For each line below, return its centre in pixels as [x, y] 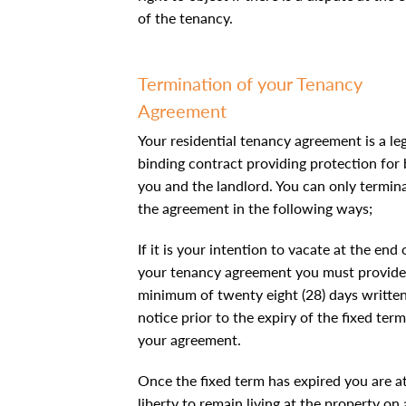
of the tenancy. [185, 18]
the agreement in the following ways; [255, 208]
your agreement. [189, 339]
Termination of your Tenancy [250, 83]
